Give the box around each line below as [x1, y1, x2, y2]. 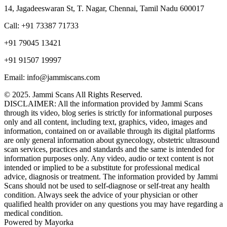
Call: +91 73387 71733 [4, 21, 79, 30]
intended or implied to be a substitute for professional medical [4, 163, 200, 172]
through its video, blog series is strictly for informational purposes [4, 108, 212, 118]
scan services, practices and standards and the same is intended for [4, 145, 214, 154]
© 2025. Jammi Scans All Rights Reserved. [4, 90, 142, 99]
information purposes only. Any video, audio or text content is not [4, 154, 213, 163]
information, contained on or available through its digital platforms [4, 127, 215, 136]
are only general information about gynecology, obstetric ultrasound [4, 136, 219, 145]
